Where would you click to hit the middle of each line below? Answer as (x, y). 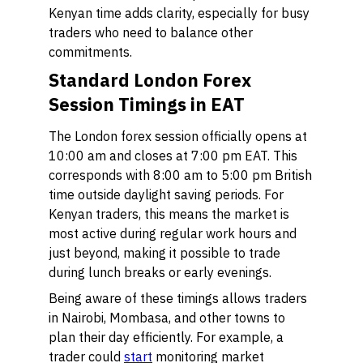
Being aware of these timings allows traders (178, 298)
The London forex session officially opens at (178, 136)
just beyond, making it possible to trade (164, 253)
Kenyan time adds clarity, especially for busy (179, 13)
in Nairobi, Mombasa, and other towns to (167, 318)
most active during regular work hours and (173, 233)
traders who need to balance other (151, 32)
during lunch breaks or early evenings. (160, 272)
